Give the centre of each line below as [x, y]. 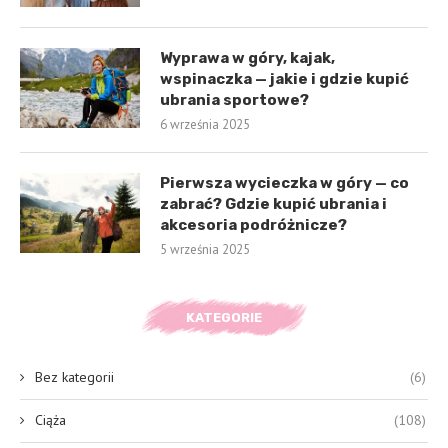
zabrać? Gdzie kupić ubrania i [273, 203]
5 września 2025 [205, 249]
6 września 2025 [205, 124]
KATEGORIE [224, 317]
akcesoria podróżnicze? [253, 224]
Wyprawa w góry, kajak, [247, 57]
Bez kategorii [74, 376]
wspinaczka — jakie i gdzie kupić [284, 78]
